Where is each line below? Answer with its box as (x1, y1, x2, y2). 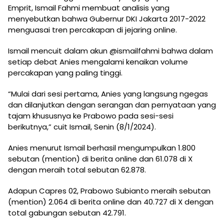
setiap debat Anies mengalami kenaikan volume (8, 56, 188, 67)
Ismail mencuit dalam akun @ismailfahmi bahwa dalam (8, 45, 213, 56)
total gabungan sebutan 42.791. (8, 207, 126, 218)
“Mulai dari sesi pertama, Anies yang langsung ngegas (8, 88, 208, 99)
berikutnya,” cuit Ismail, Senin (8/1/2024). (8, 121, 156, 132)
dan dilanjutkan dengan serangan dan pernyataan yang (8, 99, 216, 110)
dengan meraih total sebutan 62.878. (8, 164, 146, 175)
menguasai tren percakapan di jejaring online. (8, 24, 177, 35)
